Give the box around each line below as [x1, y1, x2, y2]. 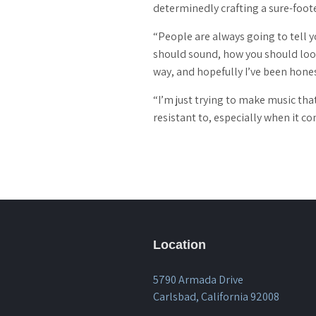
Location [153, 236, 206, 252]
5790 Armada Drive [153, 272, 243, 287]
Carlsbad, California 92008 [153, 288, 279, 304]
